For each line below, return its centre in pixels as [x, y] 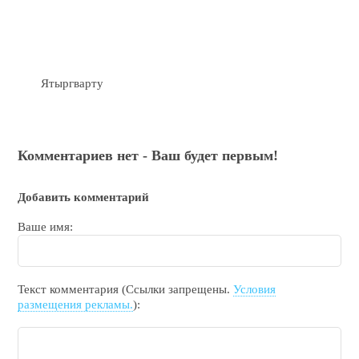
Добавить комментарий [84, 198]
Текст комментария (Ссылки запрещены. [126, 289]
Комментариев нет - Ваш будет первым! [148, 155]
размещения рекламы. [76, 304]
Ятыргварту [73, 83]
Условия [255, 289]
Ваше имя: [46, 227]
